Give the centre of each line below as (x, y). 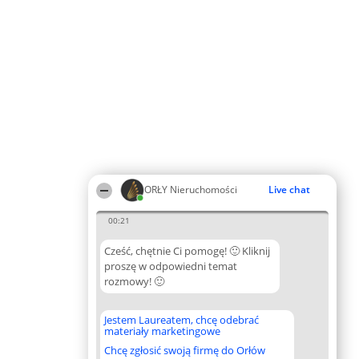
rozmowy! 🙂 (134, 281)
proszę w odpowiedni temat (171, 266)
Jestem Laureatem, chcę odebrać (182, 320)
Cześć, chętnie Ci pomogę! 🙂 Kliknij (187, 251)
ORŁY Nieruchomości (191, 190)
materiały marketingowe (162, 331)
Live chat (289, 190)
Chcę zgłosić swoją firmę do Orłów (185, 350)
